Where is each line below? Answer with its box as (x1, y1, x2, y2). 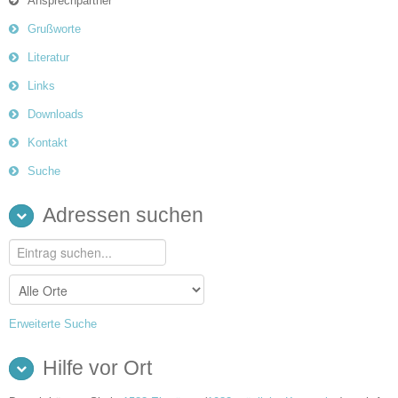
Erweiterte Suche (9, 316, 97, 330)
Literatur (28, 50, 69, 64)
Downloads (28, 107, 84, 121)
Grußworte (28, 21, 81, 36)
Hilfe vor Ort (43, 355, 152, 379)
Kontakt (28, 135, 68, 149)
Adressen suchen (43, 203, 203, 227)
